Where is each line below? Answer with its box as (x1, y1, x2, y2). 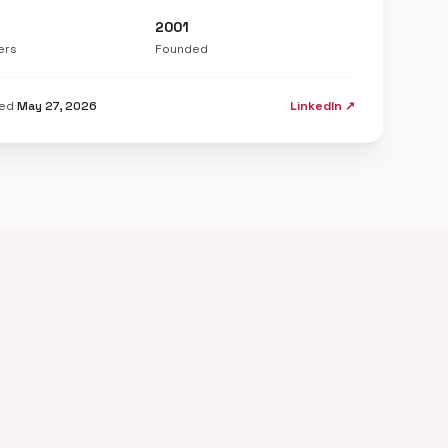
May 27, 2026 (17, 98, 98, 114)
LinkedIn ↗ (289, 98, 355, 114)
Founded (154, 41, 208, 57)
